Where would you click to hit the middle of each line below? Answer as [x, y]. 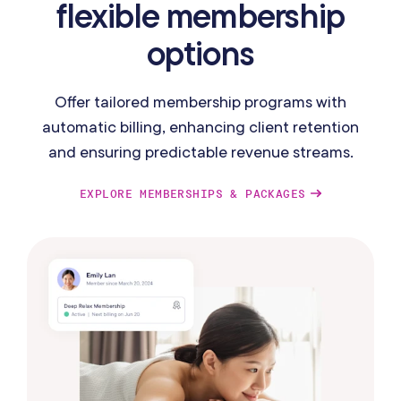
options [200, 52]
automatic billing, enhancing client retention [200, 126]
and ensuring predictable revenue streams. [200, 151]
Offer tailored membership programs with [200, 101]
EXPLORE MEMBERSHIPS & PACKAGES [193, 193]
